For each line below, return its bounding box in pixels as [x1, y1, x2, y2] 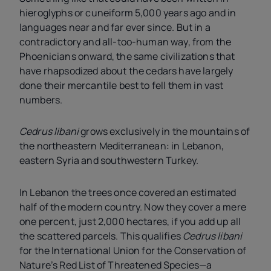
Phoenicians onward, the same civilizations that [19, 49, 235, 63]
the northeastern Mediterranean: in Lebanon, [19, 139, 224, 153]
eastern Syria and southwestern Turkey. [19, 154, 199, 168]
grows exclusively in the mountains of [79, 125, 250, 139]
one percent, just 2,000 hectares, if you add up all [19, 214, 241, 228]
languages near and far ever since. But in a [19, 20, 211, 34]
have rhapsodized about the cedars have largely [19, 64, 233, 77]
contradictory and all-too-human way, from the [19, 34, 232, 48]
